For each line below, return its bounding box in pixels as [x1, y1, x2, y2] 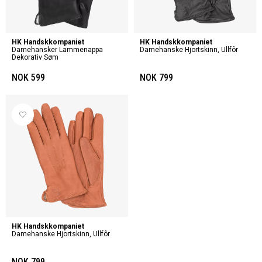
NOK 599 [12, 72, 45, 83]
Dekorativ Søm [12, 53, 58, 61]
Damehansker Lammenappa [12, 46, 103, 54]
